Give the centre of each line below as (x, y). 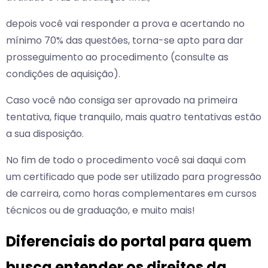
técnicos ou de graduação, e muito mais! (100, 211)
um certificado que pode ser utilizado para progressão (134, 177)
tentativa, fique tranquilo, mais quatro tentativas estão (134, 117)
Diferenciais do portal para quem (129, 242)
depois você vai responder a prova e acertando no (125, 24)
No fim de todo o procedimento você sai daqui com (126, 160)
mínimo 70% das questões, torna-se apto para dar (125, 41)
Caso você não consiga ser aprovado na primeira (122, 100)
